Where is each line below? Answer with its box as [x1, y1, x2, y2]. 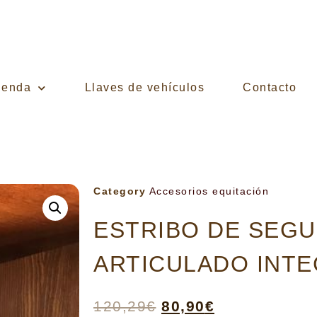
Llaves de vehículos [84, 81, 205, 94]
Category [93, 185, 146, 197]
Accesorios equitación [149, 185, 269, 197]
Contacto [243, 81, 297, 94]
